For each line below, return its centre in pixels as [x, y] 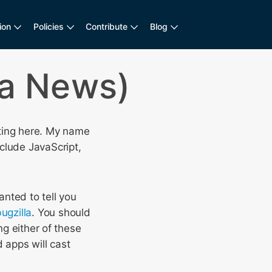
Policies [48, 26]
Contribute [107, 26]
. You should [61, 212]
